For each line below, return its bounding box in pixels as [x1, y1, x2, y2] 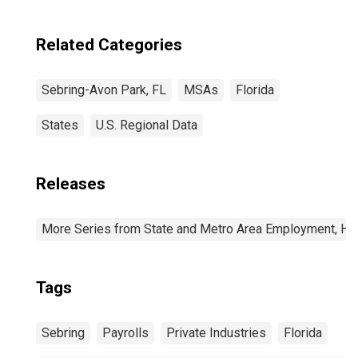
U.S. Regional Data [96, 117, 197, 133]
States [42, 117, 78, 133]
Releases [36, 174, 105, 193]
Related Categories [36, 35, 182, 54]
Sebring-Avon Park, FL [42, 82, 166, 97]
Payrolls [102, 325, 149, 340]
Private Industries [166, 325, 266, 340]
